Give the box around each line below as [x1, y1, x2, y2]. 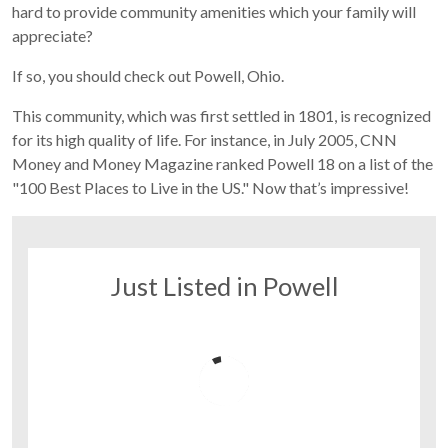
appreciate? [12, 26, 93, 45]
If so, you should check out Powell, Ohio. [12, 66, 284, 85]
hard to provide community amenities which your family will [12, 2, 416, 21]
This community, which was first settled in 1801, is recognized [12, 106, 431, 125]
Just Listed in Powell [109, 271, 339, 301]
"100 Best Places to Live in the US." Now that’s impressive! [12, 178, 409, 197]
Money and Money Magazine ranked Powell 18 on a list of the [12, 154, 433, 173]
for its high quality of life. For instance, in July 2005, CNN [12, 130, 397, 149]
